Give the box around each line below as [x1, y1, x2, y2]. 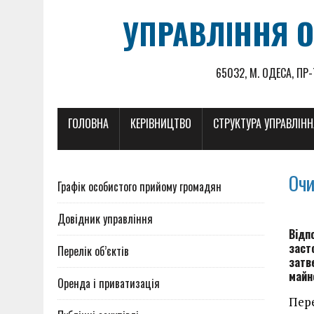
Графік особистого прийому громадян [57, 178, 221, 195]
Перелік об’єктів [57, 243, 129, 259]
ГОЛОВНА [68, 115, 109, 132]
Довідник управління [57, 210, 153, 227]
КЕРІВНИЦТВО [130, 115, 191, 132]
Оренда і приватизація [57, 275, 160, 292]
